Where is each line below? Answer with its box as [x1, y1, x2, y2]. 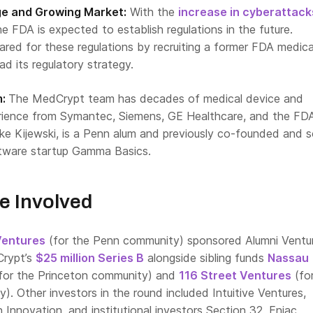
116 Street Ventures [179, 268, 291, 282]
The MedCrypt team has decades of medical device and [8, 92, 303, 105]
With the [126, 5, 178, 19]
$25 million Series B [36, 251, 144, 265]
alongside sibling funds [144, 251, 268, 265]
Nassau [268, 251, 309, 265]
